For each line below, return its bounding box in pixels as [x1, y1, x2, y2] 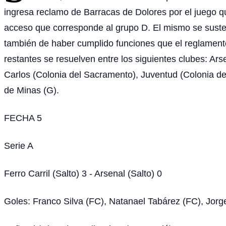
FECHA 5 [4, 112, 42, 123]
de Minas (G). [4, 84, 59, 95]
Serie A [4, 140, 33, 151]
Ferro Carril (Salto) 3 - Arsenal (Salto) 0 [4, 167, 162, 179]
